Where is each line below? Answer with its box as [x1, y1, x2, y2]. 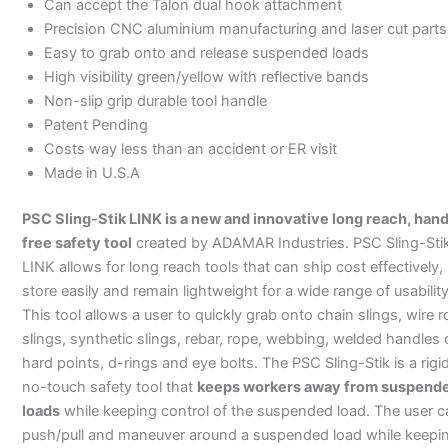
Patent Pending [43, 115, 148, 134]
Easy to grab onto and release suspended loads [43, 43, 369, 62]
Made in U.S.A [43, 163, 140, 182]
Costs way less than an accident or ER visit [43, 139, 337, 158]
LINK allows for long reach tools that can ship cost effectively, [21, 257, 443, 276]
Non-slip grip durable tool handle [43, 91, 267, 110]
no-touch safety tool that [21, 377, 197, 396]
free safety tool [21, 233, 132, 252]
